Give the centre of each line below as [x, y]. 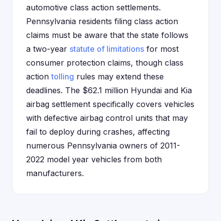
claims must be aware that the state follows [107, 35]
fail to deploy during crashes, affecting [98, 132]
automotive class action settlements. [93, 7]
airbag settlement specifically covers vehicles [110, 104]
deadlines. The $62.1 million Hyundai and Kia [109, 90]
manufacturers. [55, 173]
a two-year [48, 49]
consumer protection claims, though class [105, 63]
